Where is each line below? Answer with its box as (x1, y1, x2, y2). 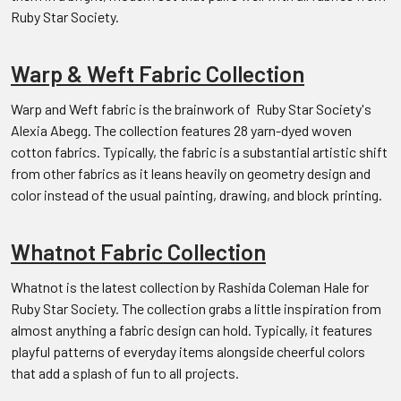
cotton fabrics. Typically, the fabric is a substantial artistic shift (11, 142, 388, 160)
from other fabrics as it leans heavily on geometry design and (11, 164, 371, 182)
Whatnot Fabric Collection (11, 237, 266, 265)
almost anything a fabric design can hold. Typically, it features (11, 320, 372, 338)
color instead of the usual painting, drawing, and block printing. (11, 185, 382, 203)
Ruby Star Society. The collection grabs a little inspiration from (11, 299, 381, 317)
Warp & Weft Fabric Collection (11, 59, 304, 87)
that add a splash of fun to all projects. (11, 363, 239, 381)
